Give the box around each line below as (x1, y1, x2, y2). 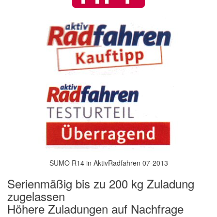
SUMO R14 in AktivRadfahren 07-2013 (49, 158, 168, 168)
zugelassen (7, 187, 65, 205)
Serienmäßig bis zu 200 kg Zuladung (7, 175, 194, 192)
